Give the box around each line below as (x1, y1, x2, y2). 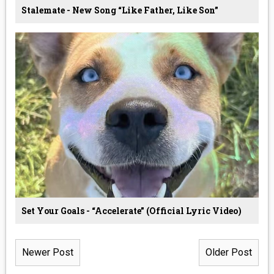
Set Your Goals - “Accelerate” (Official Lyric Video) (21, 205, 242, 217)
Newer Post (21, 246, 73, 259)
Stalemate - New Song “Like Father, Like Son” (21, 4, 218, 16)
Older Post (206, 246, 253, 259)
